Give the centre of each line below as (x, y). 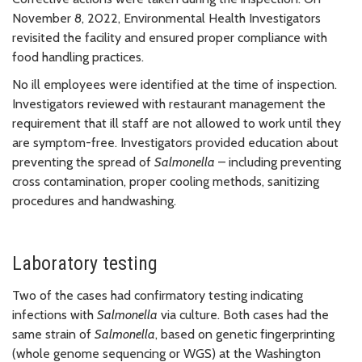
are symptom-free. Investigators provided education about (175, 142)
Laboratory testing (85, 263)
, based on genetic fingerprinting (245, 334)
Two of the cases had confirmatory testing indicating (158, 295)
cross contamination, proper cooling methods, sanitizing (166, 181)
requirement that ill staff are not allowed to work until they (177, 123)
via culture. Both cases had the (243, 314)
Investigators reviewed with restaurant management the (169, 103)
